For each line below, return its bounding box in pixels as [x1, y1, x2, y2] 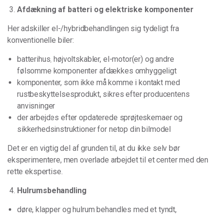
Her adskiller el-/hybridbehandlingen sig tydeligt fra [7, 24, 180, 33]
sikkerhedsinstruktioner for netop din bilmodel [17, 125, 171, 134]
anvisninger [17, 101, 55, 110]
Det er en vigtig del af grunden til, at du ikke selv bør [7, 144, 180, 153]
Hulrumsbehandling [17, 186, 87, 195]
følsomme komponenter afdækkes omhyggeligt [17, 66, 177, 75]
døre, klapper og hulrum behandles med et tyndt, [17, 205, 177, 214]
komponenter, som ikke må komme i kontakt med [17, 78, 180, 87]
